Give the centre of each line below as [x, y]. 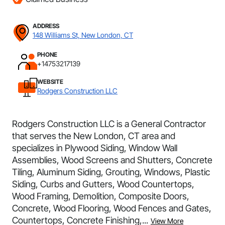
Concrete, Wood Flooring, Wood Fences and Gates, [112, 208]
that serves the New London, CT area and [94, 136]
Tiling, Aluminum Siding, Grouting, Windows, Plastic [111, 172]
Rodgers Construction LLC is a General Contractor [109, 124]
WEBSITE [50, 82]
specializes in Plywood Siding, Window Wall [95, 148]
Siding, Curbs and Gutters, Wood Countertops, [103, 184]
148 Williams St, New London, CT [83, 35]
